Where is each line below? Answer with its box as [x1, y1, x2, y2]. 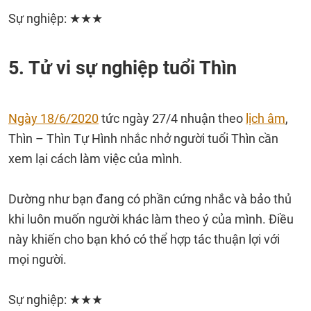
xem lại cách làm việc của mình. [8, 151, 185, 166]
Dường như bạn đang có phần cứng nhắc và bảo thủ [8, 192, 292, 206]
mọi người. [8, 252, 67, 267]
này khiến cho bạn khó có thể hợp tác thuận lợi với [8, 232, 280, 246]
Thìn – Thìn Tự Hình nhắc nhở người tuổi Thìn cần [8, 131, 278, 146]
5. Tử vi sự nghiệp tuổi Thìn [8, 57, 237, 79]
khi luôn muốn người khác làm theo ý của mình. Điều [8, 212, 294, 226]
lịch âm [246, 111, 285, 126]
